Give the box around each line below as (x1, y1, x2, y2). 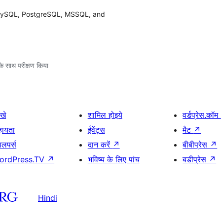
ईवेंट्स (87, 125, 105, 135)
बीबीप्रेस (183, 140, 210, 149)
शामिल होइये (87, 110, 122, 120)
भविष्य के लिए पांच (87, 154, 140, 164)
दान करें (87, 140, 112, 149)
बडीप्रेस (183, 154, 209, 164)
